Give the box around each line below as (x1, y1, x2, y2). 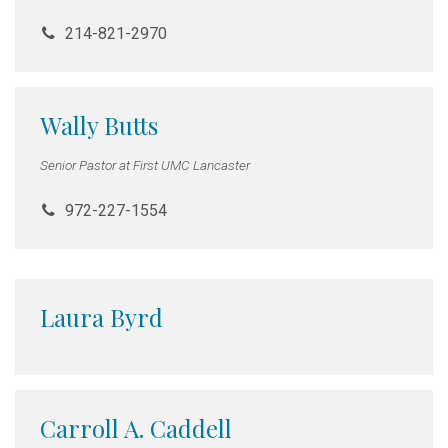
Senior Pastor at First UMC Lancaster (40, 156, 250, 173)
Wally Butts (40, 108, 158, 141)
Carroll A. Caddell (40, 411, 232, 444)
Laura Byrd (40, 300, 163, 333)
